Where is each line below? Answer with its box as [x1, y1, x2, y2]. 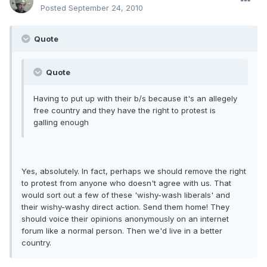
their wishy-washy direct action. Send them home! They [21, 202, 229, 212]
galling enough [33, 117, 89, 128]
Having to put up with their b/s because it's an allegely [33, 94, 237, 104]
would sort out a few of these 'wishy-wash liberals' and [21, 190, 230, 200]
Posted [41, 3, 69, 13]
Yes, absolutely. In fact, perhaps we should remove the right [21, 166, 246, 176]
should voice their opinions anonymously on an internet [21, 214, 229, 224]
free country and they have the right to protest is [33, 105, 216, 116]
